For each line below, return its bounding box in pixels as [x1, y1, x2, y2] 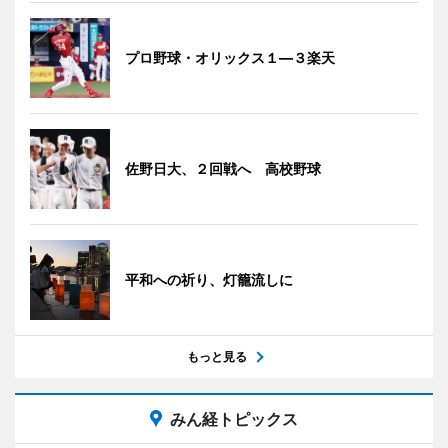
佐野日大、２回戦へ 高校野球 [125, 159, 321, 177]
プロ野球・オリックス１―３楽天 [125, 48, 335, 66]
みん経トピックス [170, 408, 298, 429]
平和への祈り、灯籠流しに [125, 270, 293, 288]
